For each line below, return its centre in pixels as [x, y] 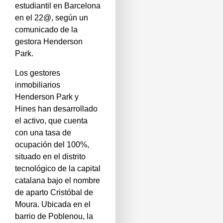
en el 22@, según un [52, 18]
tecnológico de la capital [58, 168]
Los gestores [38, 73]
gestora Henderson [49, 42]
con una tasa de [43, 132]
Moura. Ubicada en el [53, 204]
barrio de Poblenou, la [54, 216]
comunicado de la [46, 30]
